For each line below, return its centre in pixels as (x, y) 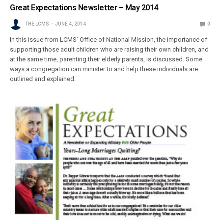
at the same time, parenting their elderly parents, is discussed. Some (106, 59)
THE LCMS (37, 24)
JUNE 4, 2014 (70, 24)
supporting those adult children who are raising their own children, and (110, 50)
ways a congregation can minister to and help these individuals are (104, 69)
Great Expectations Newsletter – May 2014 (84, 8)
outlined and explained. (43, 79)
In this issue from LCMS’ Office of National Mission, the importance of (109, 40)
